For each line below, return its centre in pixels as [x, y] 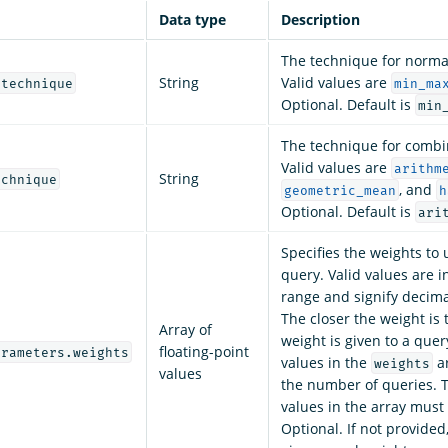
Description [320, 19]
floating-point [204, 351]
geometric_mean [339, 190]
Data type [192, 19]
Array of [185, 329]
